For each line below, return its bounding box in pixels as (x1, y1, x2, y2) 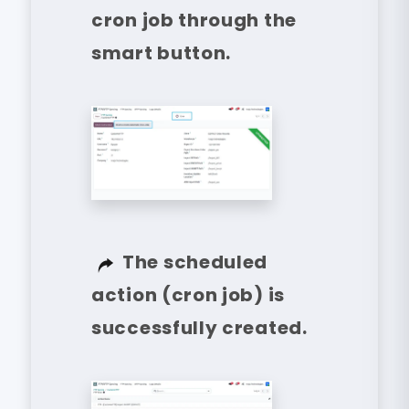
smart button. (91, 40, 232, 67)
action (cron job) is (91, 282, 285, 309)
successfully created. (91, 315, 308, 341)
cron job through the (91, 7, 297, 34)
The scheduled (122, 249, 268, 276)
